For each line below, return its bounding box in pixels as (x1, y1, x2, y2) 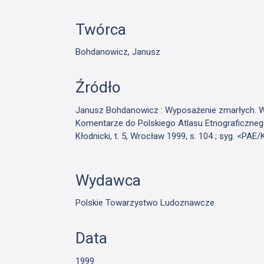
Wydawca (75, 171, 141, 189)
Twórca (75, 20, 127, 38)
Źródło (75, 78, 121, 97)
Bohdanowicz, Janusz (75, 47, 161, 58)
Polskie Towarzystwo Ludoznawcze (75, 197, 215, 209)
